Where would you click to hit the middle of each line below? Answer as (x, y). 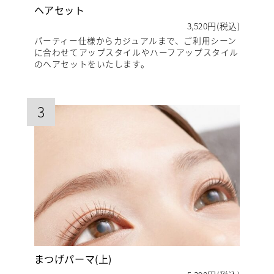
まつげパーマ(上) (73, 259)
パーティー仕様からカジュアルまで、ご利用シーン (135, 41)
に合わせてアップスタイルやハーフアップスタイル (136, 52)
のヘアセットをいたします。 (92, 64)
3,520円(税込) (213, 25)
